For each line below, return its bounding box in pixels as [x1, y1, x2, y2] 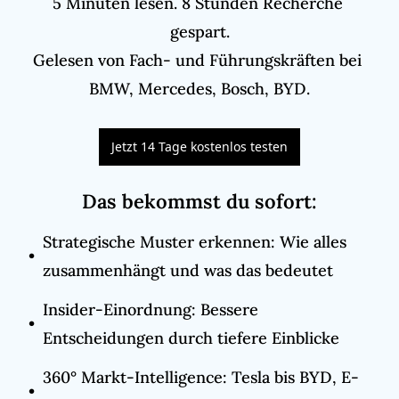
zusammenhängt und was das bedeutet [43, 259, 333, 281]
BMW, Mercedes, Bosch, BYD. [89, 77, 310, 99]
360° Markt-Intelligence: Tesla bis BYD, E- [43, 366, 359, 387]
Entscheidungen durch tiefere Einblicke [43, 327, 339, 348]
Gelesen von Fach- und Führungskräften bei [33, 49, 362, 70]
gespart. [169, 20, 230, 42]
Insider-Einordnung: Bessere [43, 298, 258, 320]
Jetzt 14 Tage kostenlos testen [111, 137, 288, 155]
